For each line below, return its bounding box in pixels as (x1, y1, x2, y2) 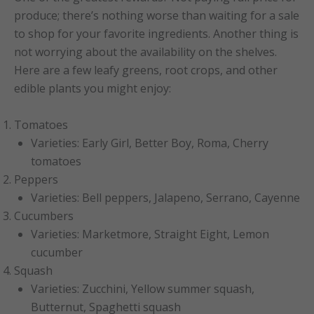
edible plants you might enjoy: (14, 80, 171, 96)
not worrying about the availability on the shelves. (14, 43, 277, 60)
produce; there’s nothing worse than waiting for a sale (14, 7, 299, 23)
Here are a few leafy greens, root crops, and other (14, 62, 278, 78)
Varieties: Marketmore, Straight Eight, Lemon (31, 226, 269, 242)
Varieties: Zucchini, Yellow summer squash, (31, 280, 254, 296)
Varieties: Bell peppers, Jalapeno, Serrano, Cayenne (31, 189, 300, 205)
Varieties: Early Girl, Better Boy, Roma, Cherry (31, 135, 268, 151)
